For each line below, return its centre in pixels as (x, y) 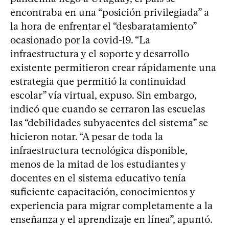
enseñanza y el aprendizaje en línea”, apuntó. (111, 219)
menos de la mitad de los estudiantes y (98, 164)
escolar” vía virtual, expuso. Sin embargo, (103, 95)
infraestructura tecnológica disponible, (99, 150)
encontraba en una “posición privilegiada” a (110, 12)
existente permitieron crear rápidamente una (113, 67)
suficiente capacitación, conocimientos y (102, 191)
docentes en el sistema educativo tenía (98, 178)
